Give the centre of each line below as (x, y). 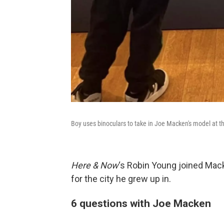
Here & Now (95, 165)
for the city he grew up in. (121, 179)
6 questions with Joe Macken (141, 203)
